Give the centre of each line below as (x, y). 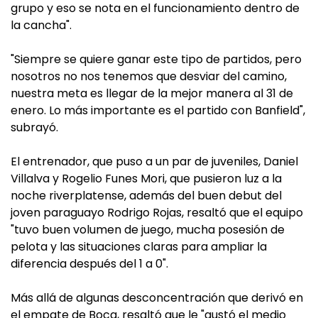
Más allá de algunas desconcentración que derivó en (157, 298)
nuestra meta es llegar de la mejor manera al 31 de (152, 93)
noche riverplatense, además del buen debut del (146, 196)
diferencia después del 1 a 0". (89, 264)
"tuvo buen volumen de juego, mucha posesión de (148, 230)
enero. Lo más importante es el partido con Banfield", (158, 110)
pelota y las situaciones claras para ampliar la (139, 247)
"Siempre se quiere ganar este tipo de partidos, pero (156, 59)
